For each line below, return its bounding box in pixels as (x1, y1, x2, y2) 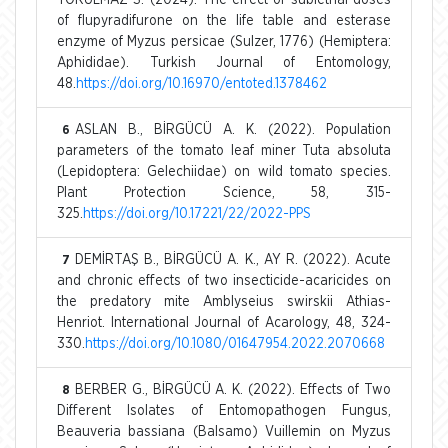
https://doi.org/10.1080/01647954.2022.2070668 (85, 336, 385, 351)
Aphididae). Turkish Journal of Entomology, (57, 55, 391, 70)
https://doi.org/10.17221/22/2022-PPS (83, 206, 311, 221)
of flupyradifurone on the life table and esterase (57, 13, 391, 28)
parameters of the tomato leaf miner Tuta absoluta (57, 143, 391, 158)
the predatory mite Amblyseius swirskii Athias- (57, 294, 391, 309)
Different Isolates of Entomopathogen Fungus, (57, 403, 391, 418)
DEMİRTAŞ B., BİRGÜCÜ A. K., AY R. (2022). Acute (75, 252, 391, 267)
